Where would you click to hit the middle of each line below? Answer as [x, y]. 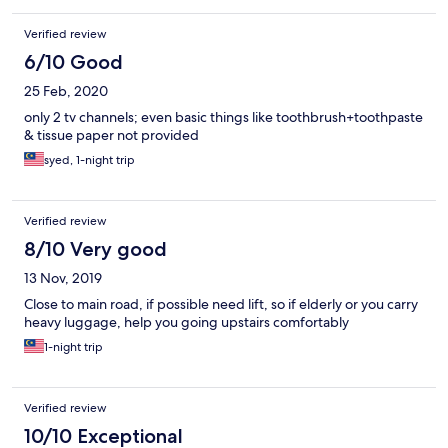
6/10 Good [73, 62]
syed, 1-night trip [89, 160]
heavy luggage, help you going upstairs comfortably [186, 322]
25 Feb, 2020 [66, 91]
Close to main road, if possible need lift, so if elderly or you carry [221, 304]
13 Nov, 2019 [63, 278]
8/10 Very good [95, 249]
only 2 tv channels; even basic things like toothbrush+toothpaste [223, 117]
